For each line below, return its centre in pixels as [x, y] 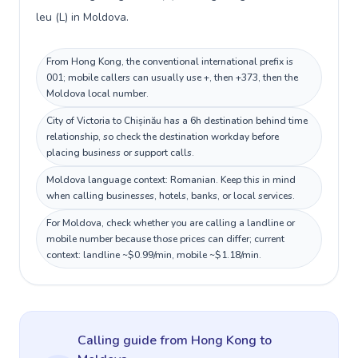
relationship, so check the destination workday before [163, 137]
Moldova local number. [97, 93]
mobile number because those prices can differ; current [165, 239]
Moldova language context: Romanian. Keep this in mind [171, 180]
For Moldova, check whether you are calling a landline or [171, 223]
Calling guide [119, 340]
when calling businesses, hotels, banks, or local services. [171, 196]
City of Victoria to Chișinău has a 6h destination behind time [177, 121]
